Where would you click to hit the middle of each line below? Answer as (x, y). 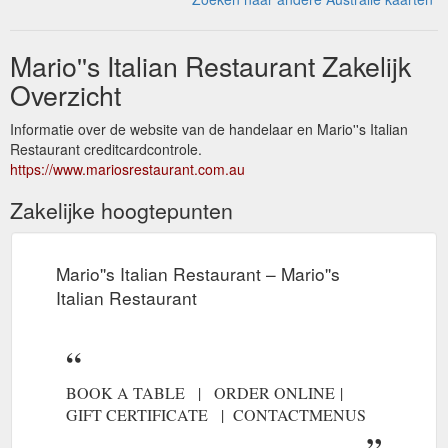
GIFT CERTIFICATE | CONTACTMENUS (216, 414)
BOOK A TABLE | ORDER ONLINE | (209, 392)
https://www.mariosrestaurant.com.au (127, 168)
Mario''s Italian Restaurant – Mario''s (198, 273)
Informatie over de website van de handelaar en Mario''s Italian (209, 128)
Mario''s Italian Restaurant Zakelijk (210, 65)
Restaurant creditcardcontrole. (106, 148)
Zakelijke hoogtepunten (121, 209)
